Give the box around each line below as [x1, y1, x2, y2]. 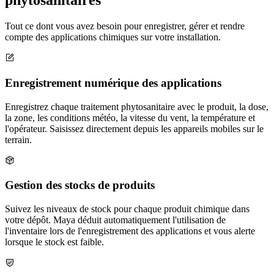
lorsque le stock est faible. [5, 237, 104, 248]
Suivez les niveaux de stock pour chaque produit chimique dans [5, 204, 250, 215]
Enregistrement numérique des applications [5, 76, 221, 89]
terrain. [5, 134, 32, 145]
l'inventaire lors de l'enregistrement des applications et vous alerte [5, 226, 255, 237]
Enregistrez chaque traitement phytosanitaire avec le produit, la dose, [5, 101, 268, 112]
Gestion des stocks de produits [5, 179, 155, 192]
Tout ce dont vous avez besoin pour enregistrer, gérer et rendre [5, 21, 245, 32]
